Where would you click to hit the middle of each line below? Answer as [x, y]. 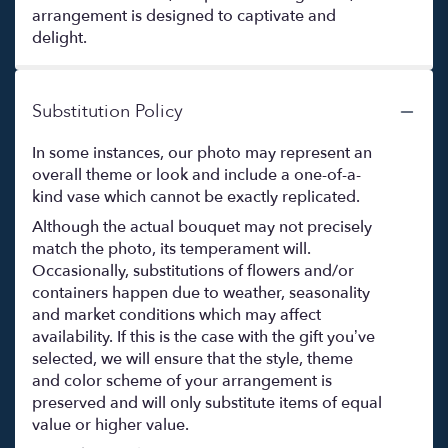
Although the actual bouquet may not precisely [202, 227]
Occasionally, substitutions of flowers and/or [193, 271]
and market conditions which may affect [176, 315]
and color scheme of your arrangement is [182, 381]
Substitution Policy [107, 112]
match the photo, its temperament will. [171, 249]
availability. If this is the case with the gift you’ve [203, 337]
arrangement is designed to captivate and [184, 16]
